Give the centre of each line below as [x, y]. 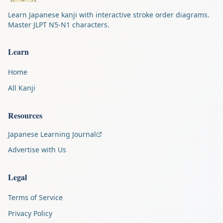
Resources [25, 115]
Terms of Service [35, 197]
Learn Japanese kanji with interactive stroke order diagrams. [109, 15]
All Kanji [22, 88]
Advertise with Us [37, 150]
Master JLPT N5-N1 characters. [59, 25]
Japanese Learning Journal [52, 134]
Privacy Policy [30, 213]
